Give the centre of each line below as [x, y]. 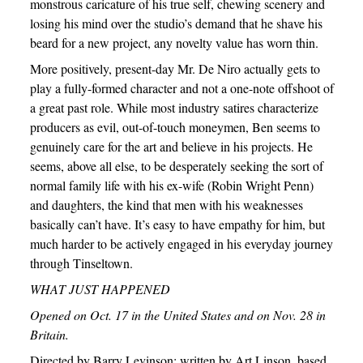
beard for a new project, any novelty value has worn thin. [174, 43]
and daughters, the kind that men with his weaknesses [166, 205]
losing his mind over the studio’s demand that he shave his [176, 23]
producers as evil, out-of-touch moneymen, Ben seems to [175, 127]
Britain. [49, 334]
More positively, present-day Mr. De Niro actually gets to [175, 68]
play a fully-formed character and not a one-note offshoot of [181, 88]
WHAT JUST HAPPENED [100, 289]
